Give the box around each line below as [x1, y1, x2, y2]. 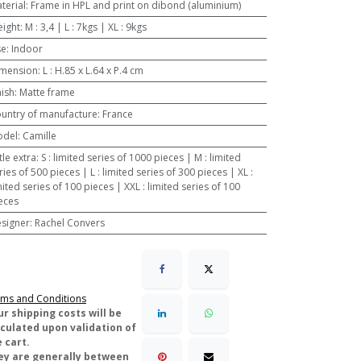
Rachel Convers [34, 216, 105, 230]
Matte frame [19, 85, 75, 99]
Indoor [10, 42, 43, 56]
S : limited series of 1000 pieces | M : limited [40, 151, 241, 164]
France [102, 107, 133, 121]
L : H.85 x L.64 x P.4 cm [42, 64, 143, 77]
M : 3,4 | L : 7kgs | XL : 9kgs [24, 20, 147, 34]
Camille [22, 129, 56, 143]
